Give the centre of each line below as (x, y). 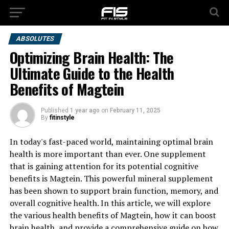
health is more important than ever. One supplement (108, 154)
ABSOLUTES (35, 39)
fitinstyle (62, 118)
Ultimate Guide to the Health (92, 73)
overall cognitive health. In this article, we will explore (110, 203)
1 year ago (85, 110)
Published (54, 110)
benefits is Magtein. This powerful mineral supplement (111, 178)
